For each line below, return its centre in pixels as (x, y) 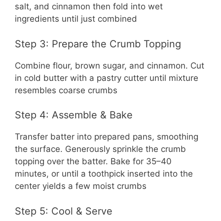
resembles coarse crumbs (66, 90)
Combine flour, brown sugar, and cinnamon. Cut (110, 65)
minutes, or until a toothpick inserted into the (104, 174)
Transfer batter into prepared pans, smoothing (107, 137)
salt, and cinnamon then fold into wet (89, 7)
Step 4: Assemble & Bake (74, 115)
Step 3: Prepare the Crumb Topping (98, 44)
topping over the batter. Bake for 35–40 (93, 162)
